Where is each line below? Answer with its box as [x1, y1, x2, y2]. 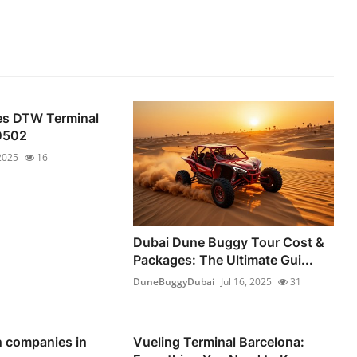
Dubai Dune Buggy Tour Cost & [133, 233, 325, 250]
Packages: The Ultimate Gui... [133, 251, 314, 268]
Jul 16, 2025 [221, 274, 273, 288]
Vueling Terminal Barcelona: [133, 333, 305, 350]
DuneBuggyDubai [133, 274, 215, 288]
